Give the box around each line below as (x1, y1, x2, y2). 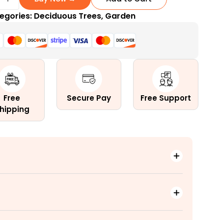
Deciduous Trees (34, 10, 102, 22)
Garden (105, 10, 136, 22)
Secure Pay (66, 93, 111, 103)
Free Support (140, 93, 192, 103)
